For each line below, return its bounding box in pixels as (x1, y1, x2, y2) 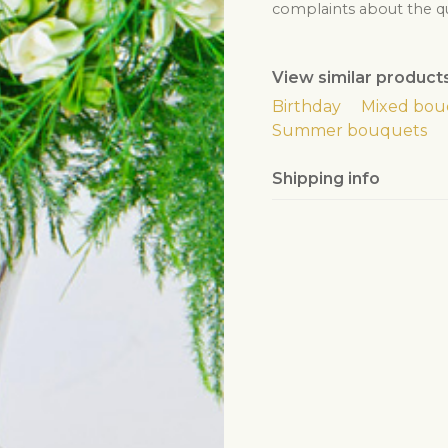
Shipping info (272, 168, 380, 188)
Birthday (272, 96, 341, 116)
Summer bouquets (272, 120, 427, 140)
